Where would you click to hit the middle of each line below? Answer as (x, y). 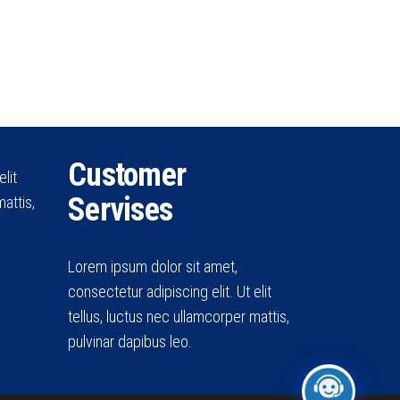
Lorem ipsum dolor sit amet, (153, 267)
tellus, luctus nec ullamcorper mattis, (179, 317)
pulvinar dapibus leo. (130, 342)
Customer (127, 175)
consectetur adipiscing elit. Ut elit (170, 292)
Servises (121, 210)
